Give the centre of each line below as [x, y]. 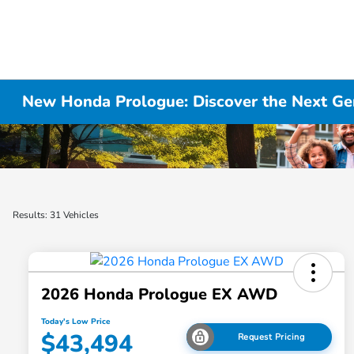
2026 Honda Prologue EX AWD [159, 295]
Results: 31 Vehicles [56, 215]
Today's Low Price [75, 322]
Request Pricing [271, 337]
